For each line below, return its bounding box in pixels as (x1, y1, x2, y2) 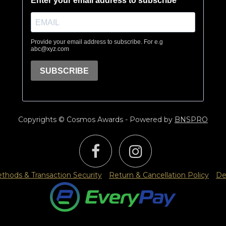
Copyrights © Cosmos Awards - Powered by (18, 115, 175, 124)
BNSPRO (175, 115, 208, 124)
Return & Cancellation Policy (109, 170, 209, 180)
